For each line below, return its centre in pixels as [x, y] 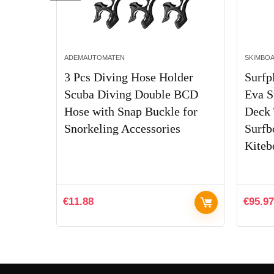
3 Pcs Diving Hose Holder [129, 77]
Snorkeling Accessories [122, 129]
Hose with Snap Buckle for [131, 112]
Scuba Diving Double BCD [131, 94]
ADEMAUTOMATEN [94, 58]
